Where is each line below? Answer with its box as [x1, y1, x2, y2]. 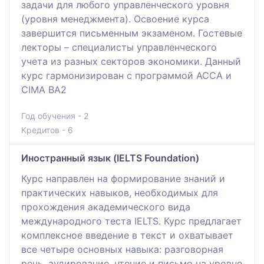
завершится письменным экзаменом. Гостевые [21, 27, 242, 39]
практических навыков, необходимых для [21, 186, 218, 199]
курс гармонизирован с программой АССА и [21, 69, 232, 81]
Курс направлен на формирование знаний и [21, 172, 225, 184]
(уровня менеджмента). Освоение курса [21, 12, 209, 25]
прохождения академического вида [21, 200, 190, 213]
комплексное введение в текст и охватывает [21, 229, 233, 241]
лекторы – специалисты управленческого [21, 41, 217, 53]
